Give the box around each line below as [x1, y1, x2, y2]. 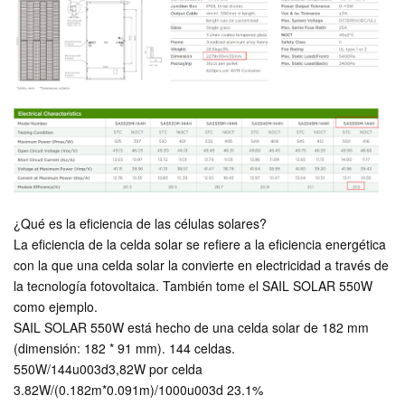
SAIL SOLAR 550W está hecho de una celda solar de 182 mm [14, 317, 369, 336]
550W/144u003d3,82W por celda [14, 359, 202, 378]
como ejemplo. [14, 297, 98, 316]
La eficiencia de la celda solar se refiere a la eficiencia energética [14, 234, 386, 253]
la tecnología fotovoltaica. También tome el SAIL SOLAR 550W [14, 276, 372, 295]
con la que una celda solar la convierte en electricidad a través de [14, 255, 389, 274]
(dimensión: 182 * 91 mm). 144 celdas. [14, 338, 235, 357]
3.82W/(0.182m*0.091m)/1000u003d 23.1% [14, 380, 263, 399]
